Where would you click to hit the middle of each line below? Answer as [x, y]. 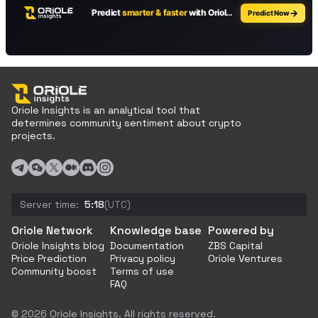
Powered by [241, 230]
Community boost [54, 271]
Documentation [147, 246]
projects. [33, 136]
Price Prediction [49, 258]
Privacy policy [142, 258]
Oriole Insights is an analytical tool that [106, 110]
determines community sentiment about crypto [126, 123]
